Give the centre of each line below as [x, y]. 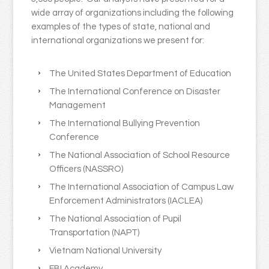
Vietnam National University [106, 251]
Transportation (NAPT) [95, 233]
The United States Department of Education [141, 74]
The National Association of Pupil [116, 219]
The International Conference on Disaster [135, 92]
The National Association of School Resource [140, 156]
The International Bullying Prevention [125, 124]
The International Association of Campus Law [142, 187]
